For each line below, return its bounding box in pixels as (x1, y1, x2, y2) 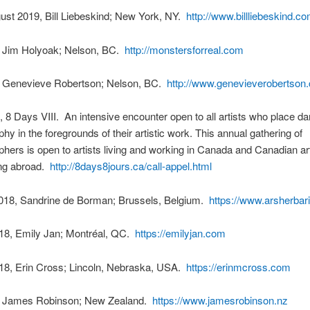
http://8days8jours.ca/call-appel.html (49, 158, 212, 174)
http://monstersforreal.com (124, 42, 246, 57)
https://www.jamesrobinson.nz (152, 292, 288, 307)
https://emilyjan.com (134, 226, 226, 241)
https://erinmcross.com (185, 259, 291, 274)
